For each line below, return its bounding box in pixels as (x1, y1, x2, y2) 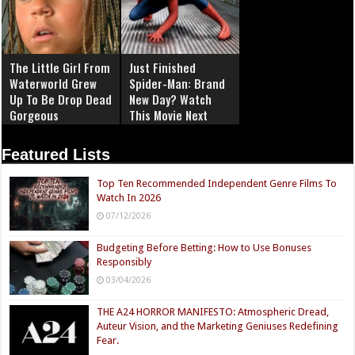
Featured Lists (2, 145, 111, 163)
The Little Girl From (10, 58, 111, 76)
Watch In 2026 (97, 191, 162, 204)
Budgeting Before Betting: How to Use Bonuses (97, 241, 312, 254)
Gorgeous (10, 105, 59, 124)
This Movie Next (129, 105, 208, 124)
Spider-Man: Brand (129, 74, 226, 92)
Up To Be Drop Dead (10, 90, 113, 108)
